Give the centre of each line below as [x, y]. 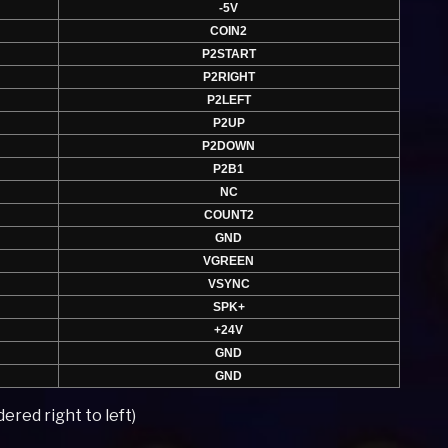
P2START [228, 54]
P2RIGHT [228, 77]
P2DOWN [229, 146]
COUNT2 [228, 215]
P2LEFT [228, 100]
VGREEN [229, 261]
